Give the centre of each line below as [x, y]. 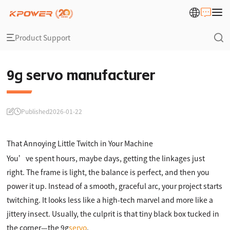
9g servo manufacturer [81, 75]
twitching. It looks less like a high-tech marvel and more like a [110, 200]
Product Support [43, 37]
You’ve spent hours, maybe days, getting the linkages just [106, 158]
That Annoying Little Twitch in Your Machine [80, 143]
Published [35, 111]
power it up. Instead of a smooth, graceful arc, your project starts [115, 186]
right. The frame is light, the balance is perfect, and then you [108, 172]
